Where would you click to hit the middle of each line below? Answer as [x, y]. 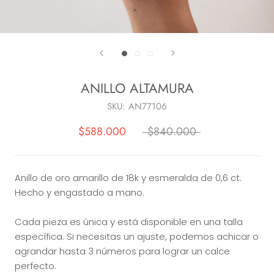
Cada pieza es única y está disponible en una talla [129, 222]
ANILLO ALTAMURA [137, 88]
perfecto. [35, 266]
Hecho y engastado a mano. [80, 193]
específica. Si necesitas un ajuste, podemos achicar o [137, 237]
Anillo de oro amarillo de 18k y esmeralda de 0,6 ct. [128, 178]
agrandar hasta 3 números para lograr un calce [122, 251]
